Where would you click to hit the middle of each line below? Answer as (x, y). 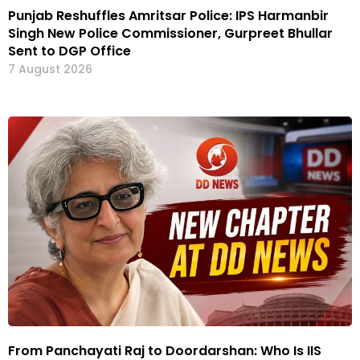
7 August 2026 (50, 70)
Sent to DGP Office (70, 51)
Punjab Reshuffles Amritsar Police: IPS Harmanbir (168, 16)
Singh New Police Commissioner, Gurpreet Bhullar (170, 34)
